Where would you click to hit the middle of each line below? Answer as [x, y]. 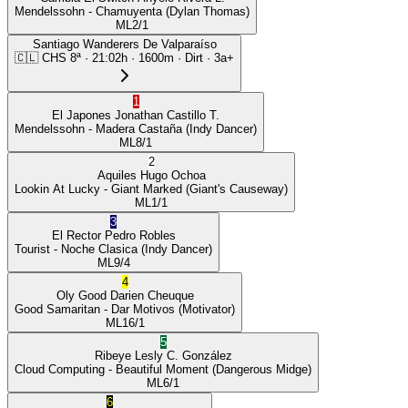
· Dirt [189, 57]
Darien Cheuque [152, 295]
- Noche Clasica [94, 249]
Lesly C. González [183, 355]
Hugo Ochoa [173, 175]
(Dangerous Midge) [260, 369]
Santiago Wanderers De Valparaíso [124, 44]
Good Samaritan [57, 309]
